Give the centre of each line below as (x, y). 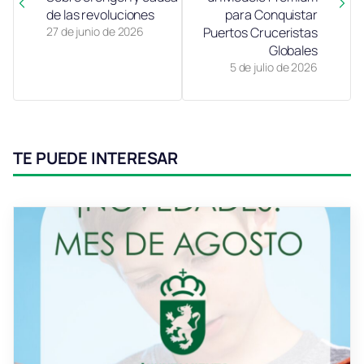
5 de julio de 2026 (273, 67)
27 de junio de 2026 (95, 31)
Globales (293, 50)
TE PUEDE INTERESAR (96, 158)
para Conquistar (271, 14)
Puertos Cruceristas (260, 32)
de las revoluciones (101, 14)
